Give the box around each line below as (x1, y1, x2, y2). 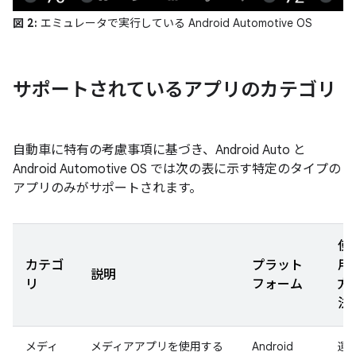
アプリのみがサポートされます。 (13, 180, 202, 196)
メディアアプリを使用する (91, 339, 223, 354)
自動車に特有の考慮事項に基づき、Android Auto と (13, 141, 306, 158)
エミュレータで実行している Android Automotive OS (37, 15, 312, 30)
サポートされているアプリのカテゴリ (13, 77, 336, 102)
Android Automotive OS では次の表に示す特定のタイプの (13, 161, 341, 177)
